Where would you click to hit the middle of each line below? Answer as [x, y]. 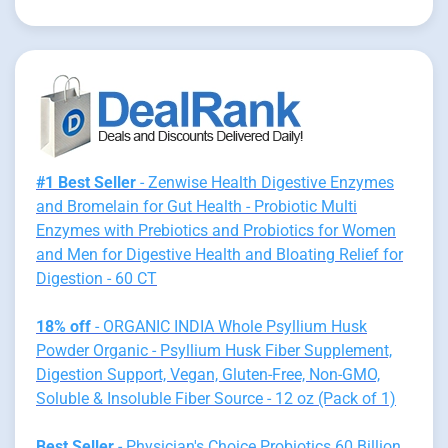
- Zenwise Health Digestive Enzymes [265, 182]
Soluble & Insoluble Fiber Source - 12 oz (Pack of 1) [216, 398]
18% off [63, 326]
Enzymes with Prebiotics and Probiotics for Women [216, 230]
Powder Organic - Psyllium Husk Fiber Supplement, [214, 350]
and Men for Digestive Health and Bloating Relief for [219, 254]
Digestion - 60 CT [96, 278]
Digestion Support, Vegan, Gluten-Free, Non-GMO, [208, 374]
